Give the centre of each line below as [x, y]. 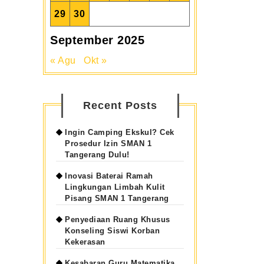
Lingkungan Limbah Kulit [115, 187]
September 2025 [98, 40]
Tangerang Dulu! [97, 155]
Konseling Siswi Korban [113, 231]
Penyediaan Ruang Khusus [118, 220]
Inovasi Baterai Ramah [109, 176]
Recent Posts [120, 105]
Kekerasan [85, 242]
